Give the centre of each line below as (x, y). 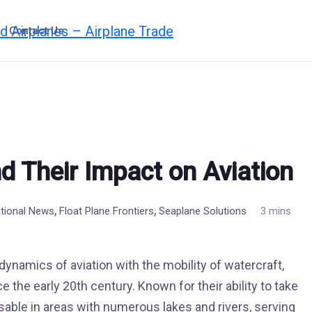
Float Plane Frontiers (107, 211)
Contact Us (36, 31)
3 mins (276, 211)
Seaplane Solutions (203, 211)
